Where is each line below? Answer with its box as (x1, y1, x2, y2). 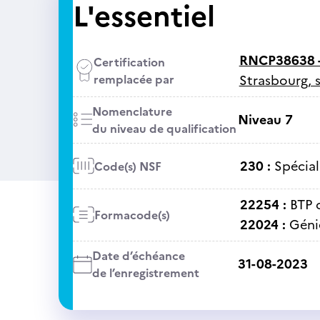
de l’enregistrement (91, 264, 199, 281)
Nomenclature (91, 103, 172, 120)
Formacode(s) (94, 206, 170, 224)
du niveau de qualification (91, 120, 236, 137)
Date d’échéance (91, 247, 185, 264)
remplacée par (93, 71, 174, 88)
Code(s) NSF (94, 157, 161, 175)
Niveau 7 (237, 110, 293, 129)
